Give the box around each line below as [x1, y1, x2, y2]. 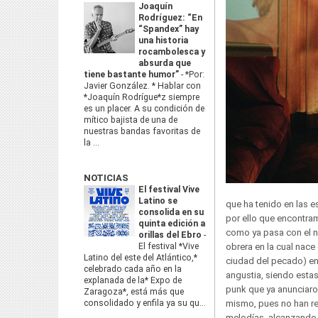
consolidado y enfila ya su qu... [84, 298, 206, 308]
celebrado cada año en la [84, 264, 182, 274]
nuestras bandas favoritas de [84, 126, 200, 136]
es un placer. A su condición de [84, 104, 204, 114]
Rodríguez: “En [138, 13, 202, 23]
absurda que [138, 58, 191, 68]
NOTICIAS [84, 172, 128, 183]
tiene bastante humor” [84, 70, 181, 79]
